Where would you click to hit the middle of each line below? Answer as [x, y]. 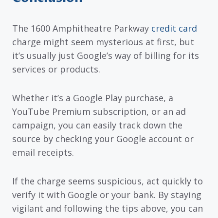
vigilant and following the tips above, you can [108, 208]
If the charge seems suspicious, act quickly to [108, 181]
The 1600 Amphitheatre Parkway [82, 28]
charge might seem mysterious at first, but [103, 42]
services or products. [56, 69]
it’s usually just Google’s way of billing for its [106, 56]
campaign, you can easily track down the [97, 125]
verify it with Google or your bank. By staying [107, 194]
